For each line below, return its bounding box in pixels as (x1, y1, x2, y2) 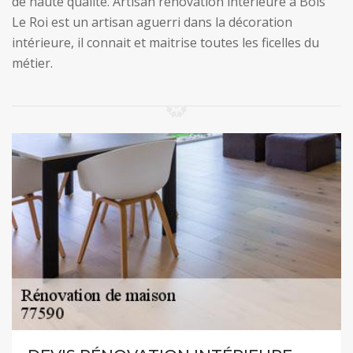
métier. (12, 54, 53, 72)
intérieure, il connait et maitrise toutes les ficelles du (12, 34, 319, 51)
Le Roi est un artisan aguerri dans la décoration (12, 13, 292, 31)
